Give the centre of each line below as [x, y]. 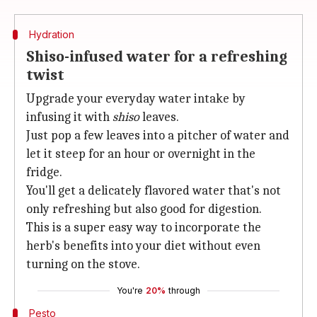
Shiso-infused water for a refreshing [157, 57]
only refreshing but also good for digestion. [144, 209]
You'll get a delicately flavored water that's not [154, 191]
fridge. [44, 172]
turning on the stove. [83, 264]
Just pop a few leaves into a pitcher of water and [158, 136]
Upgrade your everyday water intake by [136, 99]
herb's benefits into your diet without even [143, 246]
